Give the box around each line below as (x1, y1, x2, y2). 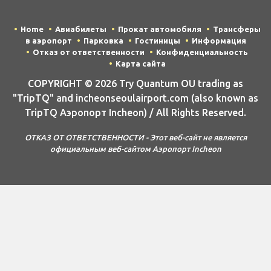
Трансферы (212, 25, 261, 34)
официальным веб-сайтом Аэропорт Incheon (50, 145, 221, 154)
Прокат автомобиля (117, 25, 201, 34)
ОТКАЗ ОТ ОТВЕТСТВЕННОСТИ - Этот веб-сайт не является (24, 133, 247, 142)
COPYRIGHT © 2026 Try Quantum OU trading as (28, 77, 243, 89)
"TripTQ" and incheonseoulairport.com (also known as (13, 92, 258, 103)
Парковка (83, 36, 123, 45)
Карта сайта (115, 59, 166, 68)
